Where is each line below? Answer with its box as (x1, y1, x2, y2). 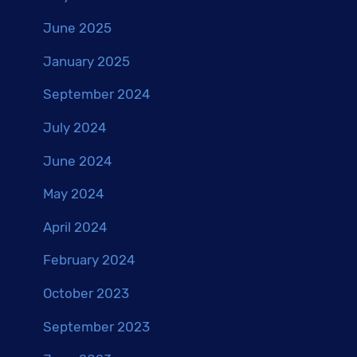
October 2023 (43, 285, 130, 301)
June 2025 (43, 20, 112, 37)
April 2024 (43, 218, 108, 235)
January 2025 (43, 53, 131, 69)
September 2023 (43, 318, 151, 335)
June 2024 (43, 152, 113, 169)
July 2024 (43, 120, 108, 136)
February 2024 (43, 252, 136, 269)
